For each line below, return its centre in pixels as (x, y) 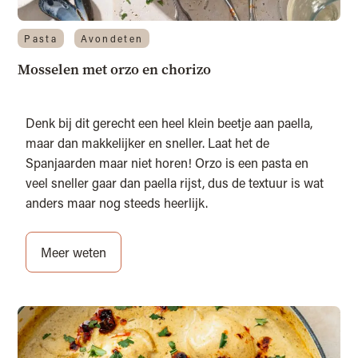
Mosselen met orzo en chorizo (115, 70)
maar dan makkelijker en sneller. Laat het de (148, 143)
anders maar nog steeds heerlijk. (117, 203)
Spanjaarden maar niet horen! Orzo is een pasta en (167, 163)
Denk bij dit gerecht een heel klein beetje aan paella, (169, 123)
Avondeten (112, 39)
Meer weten (74, 253)
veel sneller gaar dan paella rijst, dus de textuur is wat (175, 183)
